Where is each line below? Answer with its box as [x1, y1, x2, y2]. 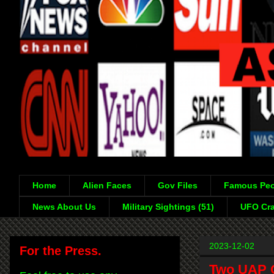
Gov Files [158, 180, 198, 191]
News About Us [32, 202, 96, 212]
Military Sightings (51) [122, 202, 214, 212]
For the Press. [20, 243, 102, 257]
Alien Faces [83, 180, 131, 191]
